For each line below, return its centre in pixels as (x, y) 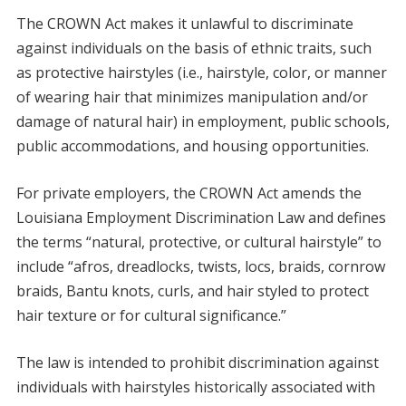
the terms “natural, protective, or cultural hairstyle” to (198, 242)
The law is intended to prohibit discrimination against (197, 363)
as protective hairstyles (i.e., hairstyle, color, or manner (201, 73)
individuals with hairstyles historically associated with (195, 387)
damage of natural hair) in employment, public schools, (203, 122)
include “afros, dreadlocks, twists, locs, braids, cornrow (200, 267)
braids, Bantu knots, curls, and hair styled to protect (192, 291)
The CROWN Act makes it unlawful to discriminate (184, 24)
